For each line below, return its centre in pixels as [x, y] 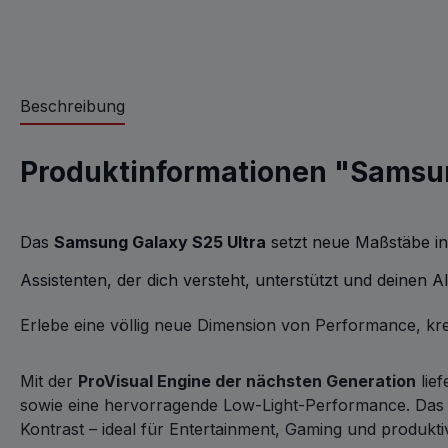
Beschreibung [72, 106]
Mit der [49, 381]
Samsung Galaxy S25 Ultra [160, 242]
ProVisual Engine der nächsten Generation [247, 381]
